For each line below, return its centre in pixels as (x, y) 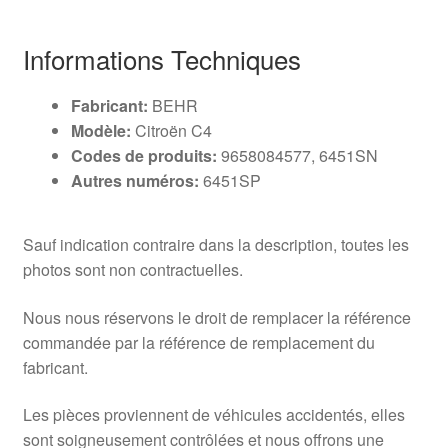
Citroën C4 (171, 131)
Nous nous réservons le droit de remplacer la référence (216, 317)
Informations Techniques (161, 59)
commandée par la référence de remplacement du (198, 342)
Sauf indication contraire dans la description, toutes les (215, 244)
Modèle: (100, 131)
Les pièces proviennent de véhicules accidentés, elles (213, 415)
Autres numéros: (134, 181)
